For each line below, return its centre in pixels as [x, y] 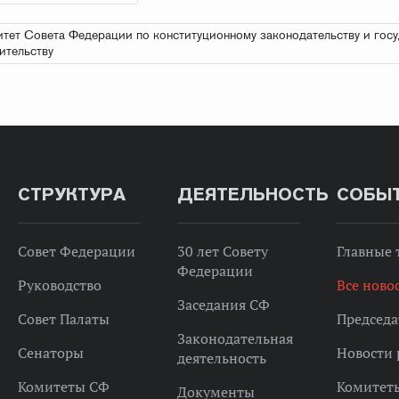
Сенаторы [50, 353]
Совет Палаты [63, 319]
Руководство [59, 285]
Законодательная [235, 338]
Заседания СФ [223, 305]
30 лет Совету [222, 251]
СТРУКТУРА [71, 194]
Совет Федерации [76, 251]
